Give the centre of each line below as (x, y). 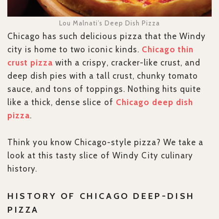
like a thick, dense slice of (62, 102)
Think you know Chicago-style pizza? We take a (105, 142)
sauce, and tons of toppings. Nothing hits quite (104, 89)
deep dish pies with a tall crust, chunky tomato (103, 76)
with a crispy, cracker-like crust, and (127, 63)
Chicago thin (167, 50)
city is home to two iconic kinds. (75, 50)
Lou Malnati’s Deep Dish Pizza (109, 23)
